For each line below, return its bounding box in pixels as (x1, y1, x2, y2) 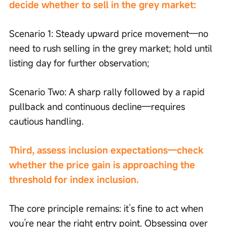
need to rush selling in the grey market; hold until (9, 42, 215, 55)
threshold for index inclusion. (9, 173, 139, 186)
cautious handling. (9, 115, 84, 128)
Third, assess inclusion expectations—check (9, 144, 206, 157)
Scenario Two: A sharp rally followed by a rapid (9, 86, 207, 98)
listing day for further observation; (9, 57, 149, 69)
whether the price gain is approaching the (9, 159, 198, 171)
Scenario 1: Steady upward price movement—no (9, 27, 211, 40)
